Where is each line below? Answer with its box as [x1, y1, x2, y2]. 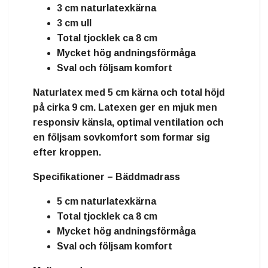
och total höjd [158, 87, 225, 98]
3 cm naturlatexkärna [57, 3, 156, 14]
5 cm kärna [108, 87, 158, 98]
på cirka [33, 102, 72, 113]
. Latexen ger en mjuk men [93, 102, 217, 113]
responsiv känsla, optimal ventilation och [33, 117, 224, 128]
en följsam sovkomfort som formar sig [33, 132, 210, 143]
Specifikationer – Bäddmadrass [33, 172, 180, 182]
